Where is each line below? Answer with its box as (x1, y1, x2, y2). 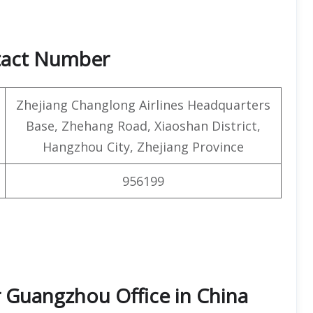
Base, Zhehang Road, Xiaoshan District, (26, 117, 261, 134)
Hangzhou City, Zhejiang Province (43, 138, 244, 155)
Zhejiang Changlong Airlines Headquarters (16, 96, 270, 113)
